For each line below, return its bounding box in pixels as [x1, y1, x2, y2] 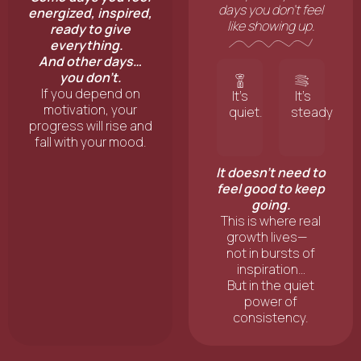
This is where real [221, 212, 321, 230]
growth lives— [226, 228, 315, 247]
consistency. [233, 309, 309, 327]
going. [251, 196, 291, 214]
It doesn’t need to [216, 164, 326, 182]
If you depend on [40, 85, 140, 103]
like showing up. [226, 17, 315, 35]
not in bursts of [226, 244, 315, 263]
